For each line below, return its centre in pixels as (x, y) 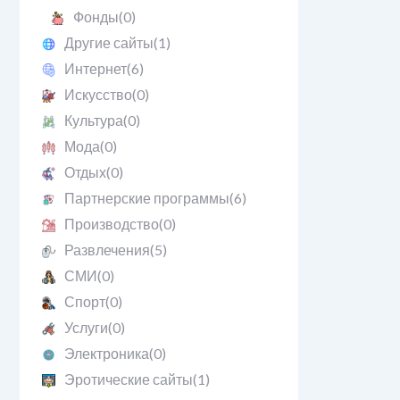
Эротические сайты (128, 379)
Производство (111, 224)
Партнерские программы (146, 198)
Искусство (98, 94)
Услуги (86, 327)
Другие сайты (108, 42)
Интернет (95, 68)
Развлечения (107, 250)
